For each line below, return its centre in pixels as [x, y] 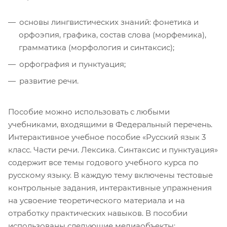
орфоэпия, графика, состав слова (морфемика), [112, 34]
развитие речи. [49, 81]
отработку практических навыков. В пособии [98, 213]
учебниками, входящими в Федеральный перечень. [110, 124]
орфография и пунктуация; [72, 64]
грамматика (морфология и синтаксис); [97, 47]
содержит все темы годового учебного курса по [103, 162]
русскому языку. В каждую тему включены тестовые [110, 175]
